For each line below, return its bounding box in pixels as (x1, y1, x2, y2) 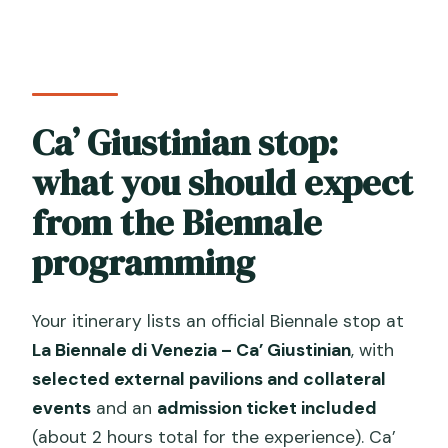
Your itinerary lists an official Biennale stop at (32, 309, 405, 332)
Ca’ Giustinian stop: (32, 118, 339, 168)
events (32, 396, 92, 419)
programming (32, 238, 256, 288)
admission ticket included (157, 396, 378, 419)
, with (351, 338, 395, 361)
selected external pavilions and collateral (32, 367, 387, 390)
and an (91, 396, 158, 419)
